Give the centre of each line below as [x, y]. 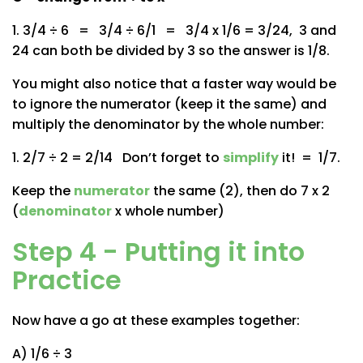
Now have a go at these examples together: [156, 320]
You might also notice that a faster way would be [174, 83]
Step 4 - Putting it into [158, 251]
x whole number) [168, 211]
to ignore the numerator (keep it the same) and [169, 104]
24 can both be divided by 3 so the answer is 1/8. [171, 50]
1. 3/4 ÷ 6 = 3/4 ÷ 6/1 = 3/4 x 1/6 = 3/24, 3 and [174, 30]
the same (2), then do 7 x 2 [240, 190]
